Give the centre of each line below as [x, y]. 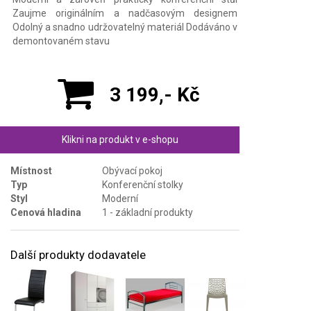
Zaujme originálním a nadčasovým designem [125, 13]
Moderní [120, 198]
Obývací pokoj [132, 170]
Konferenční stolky [143, 184]
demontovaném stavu [61, 41]
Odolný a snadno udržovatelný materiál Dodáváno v [125, 27]
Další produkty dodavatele [78, 254]
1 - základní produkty [148, 212]
